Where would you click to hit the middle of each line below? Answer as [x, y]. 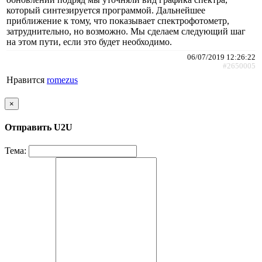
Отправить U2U [39, 127]
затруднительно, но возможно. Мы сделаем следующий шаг [126, 31]
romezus [62, 80]
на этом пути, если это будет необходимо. [89, 42]
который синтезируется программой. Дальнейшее [106, 10]
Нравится [27, 80]
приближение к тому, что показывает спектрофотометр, [118, 20]
